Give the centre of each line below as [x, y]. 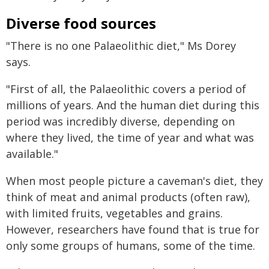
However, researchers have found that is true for [133, 229]
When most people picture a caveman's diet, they [134, 181]
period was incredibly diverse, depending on [120, 121]
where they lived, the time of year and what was [130, 138]
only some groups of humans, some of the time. [131, 246]
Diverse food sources [81, 23]
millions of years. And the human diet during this [133, 105]
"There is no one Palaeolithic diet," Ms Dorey [121, 46]
